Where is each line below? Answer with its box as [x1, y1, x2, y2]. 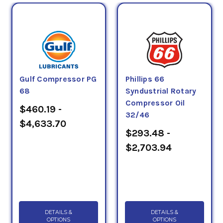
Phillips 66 [125, 74, 165, 84]
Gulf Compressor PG [19, 74, 97, 84]
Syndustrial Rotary [125, 86, 197, 96]
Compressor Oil [125, 98, 185, 108]
